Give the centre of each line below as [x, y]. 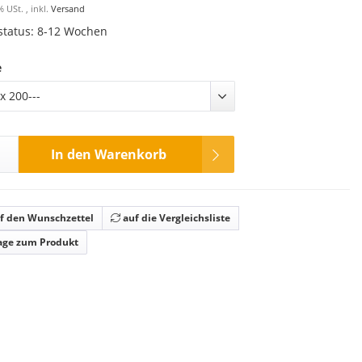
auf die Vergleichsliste [177, 218]
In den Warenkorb [108, 154]
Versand [68, 9]
